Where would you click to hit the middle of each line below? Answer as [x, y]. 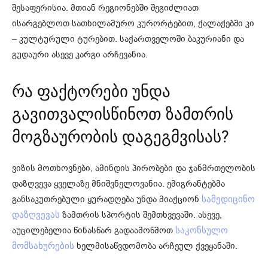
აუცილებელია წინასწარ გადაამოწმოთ [94, 230]
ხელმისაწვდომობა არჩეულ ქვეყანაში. [156, 246]
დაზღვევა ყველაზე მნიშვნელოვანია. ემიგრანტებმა [118, 183]
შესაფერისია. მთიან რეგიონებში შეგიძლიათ [105, 7]
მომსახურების [43, 246]
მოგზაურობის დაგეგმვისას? [121, 137]
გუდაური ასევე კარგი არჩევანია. [80, 54]
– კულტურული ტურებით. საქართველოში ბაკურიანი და [128, 39]
